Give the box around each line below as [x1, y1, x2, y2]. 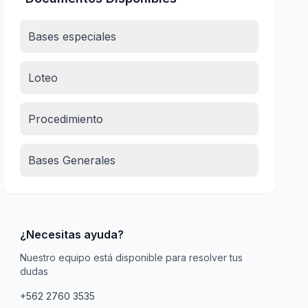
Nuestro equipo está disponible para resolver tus [20, 252, 243, 264]
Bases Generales [28, 153, 116, 168]
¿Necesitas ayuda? [20, 228, 124, 242]
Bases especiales [28, 30, 117, 44]
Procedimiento [28, 112, 104, 126]
